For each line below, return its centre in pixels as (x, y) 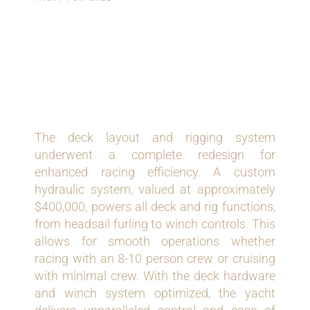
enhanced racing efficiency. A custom (155, 172)
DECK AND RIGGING (148, 61)
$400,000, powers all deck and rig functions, (155, 207)
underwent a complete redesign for (155, 155)
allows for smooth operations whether (155, 241)
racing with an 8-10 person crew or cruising (155, 259)
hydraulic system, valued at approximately (155, 190)
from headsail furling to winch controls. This (155, 224)
